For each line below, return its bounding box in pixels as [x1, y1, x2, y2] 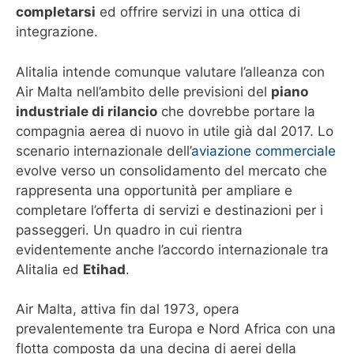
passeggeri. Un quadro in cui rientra [16, 221, 243, 238]
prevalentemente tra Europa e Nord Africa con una [16, 321, 336, 337]
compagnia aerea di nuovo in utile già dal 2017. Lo [16, 122, 333, 139]
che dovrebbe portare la [157, 103, 315, 119]
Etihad [83, 261, 126, 277]
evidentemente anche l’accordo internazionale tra [16, 241, 329, 258]
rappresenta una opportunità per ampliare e [16, 182, 292, 198]
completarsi [16, 4, 96, 21]
